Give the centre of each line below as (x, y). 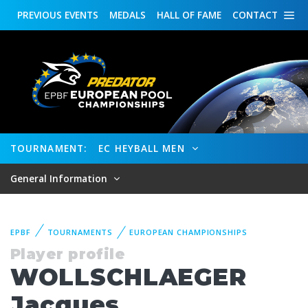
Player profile (68, 254)
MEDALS (128, 15)
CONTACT (255, 15)
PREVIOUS (40, 15)
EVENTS (80, 15)
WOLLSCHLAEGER (129, 277)
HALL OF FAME (189, 15)
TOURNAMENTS (80, 232)
